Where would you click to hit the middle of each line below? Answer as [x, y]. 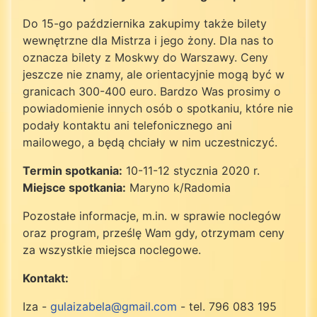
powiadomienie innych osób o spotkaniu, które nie [158, 108]
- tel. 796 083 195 [227, 306]
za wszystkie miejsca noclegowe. [112, 249]
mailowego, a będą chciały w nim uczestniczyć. [150, 142]
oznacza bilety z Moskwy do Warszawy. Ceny [145, 57]
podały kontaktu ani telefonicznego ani [127, 125]
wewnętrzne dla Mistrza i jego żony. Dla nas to [148, 40]
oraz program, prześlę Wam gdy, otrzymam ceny [154, 232]
